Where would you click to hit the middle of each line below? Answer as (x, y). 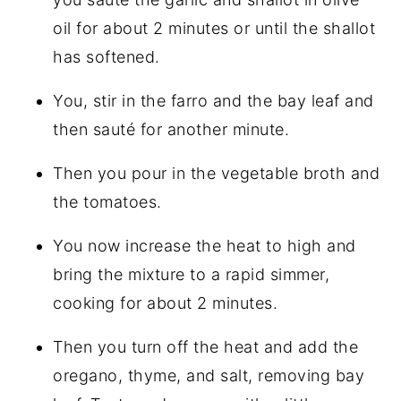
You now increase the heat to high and (205, 246)
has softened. (107, 57)
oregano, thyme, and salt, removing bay (209, 375)
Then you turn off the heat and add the (206, 347)
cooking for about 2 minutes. (166, 303)
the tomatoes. (107, 202)
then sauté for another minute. (171, 129)
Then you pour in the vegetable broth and (217, 173)
